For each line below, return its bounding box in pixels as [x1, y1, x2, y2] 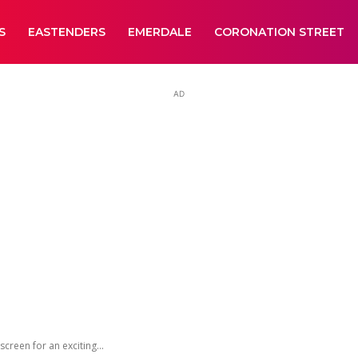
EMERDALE [128, 25, 192, 39]
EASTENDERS [28, 25, 105, 39]
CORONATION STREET [214, 25, 344, 39]
